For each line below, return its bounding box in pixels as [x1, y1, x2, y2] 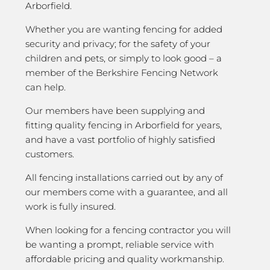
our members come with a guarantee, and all [25, 186, 228, 198]
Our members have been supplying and [25, 105, 205, 116]
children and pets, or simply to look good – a [25, 52, 222, 64]
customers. [25, 148, 74, 160]
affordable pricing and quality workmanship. [25, 253, 224, 265]
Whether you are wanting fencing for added [25, 24, 222, 35]
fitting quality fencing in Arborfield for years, [25, 119, 222, 131]
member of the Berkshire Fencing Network [25, 67, 218, 78]
